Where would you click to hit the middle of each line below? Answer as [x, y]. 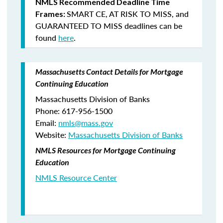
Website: [52, 135]
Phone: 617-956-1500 [74, 111]
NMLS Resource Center [76, 177]
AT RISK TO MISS [140, 14]
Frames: [51, 14]
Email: [47, 123]
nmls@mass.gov [86, 123]
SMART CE [86, 14]
